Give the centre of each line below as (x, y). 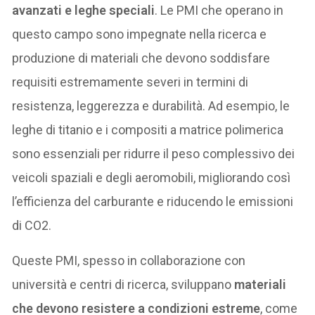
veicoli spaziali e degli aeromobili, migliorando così (152, 178)
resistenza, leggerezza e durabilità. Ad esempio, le (151, 106)
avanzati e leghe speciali (84, 11)
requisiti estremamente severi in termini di (130, 82)
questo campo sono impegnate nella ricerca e (140, 34)
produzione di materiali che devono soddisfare (141, 58)
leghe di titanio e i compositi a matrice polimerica (148, 130)
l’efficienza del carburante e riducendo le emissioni (153, 202)
